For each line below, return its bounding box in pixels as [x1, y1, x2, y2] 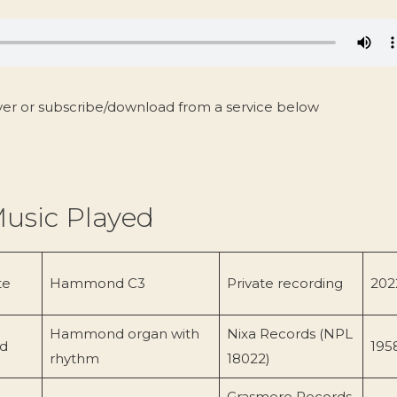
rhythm [49, 349, 99, 367]
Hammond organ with [49, 324, 199, 342]
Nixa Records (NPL [226, 324, 353, 342]
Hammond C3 [49, 274, 145, 292]
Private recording [226, 274, 343, 292]
